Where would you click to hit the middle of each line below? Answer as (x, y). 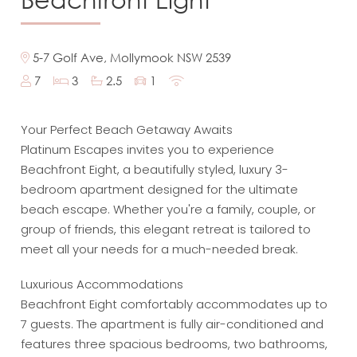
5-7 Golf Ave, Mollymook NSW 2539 (131, 57)
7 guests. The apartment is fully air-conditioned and (173, 324)
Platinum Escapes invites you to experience (148, 149)
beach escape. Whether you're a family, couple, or (169, 209)
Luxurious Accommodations (102, 284)
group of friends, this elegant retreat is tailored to (166, 229)
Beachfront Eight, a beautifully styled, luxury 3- (155, 169)
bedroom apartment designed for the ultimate (160, 189)
